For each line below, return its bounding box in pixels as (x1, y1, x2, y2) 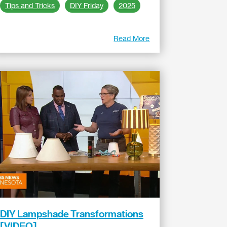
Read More (113, 34, 150, 43)
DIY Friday (69, 1, 103, 10)
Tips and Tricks (5, 1, 55, 10)
